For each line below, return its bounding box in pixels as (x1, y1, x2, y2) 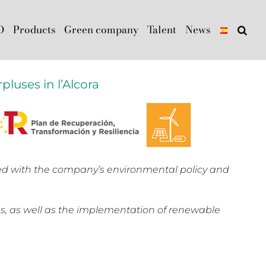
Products (13, 21, 55, 37)
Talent (147, 21, 176, 37)
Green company (64, 21, 138, 37)
